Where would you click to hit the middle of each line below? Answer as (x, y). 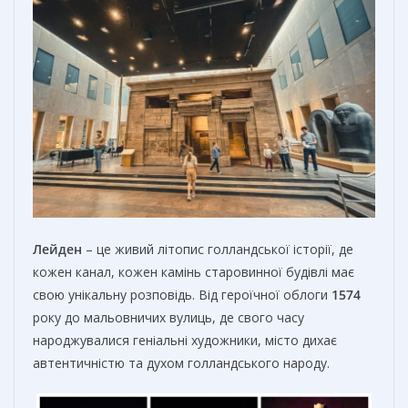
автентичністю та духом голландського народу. (181, 363)
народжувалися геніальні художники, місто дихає (185, 341)
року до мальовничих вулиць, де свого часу (168, 318)
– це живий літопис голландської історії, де (218, 250)
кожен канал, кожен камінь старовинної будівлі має (194, 272)
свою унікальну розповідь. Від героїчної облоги (182, 295)
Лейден (57, 250)
